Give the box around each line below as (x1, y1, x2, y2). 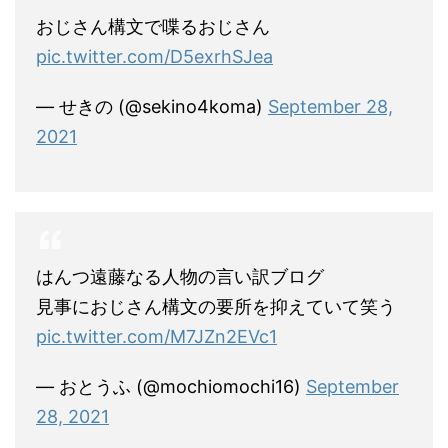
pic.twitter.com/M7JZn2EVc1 (36, 326, 277, 348)
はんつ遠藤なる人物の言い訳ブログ (36, 266, 324, 288)
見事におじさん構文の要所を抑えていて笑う (36, 296, 396, 318)
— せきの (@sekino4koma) (36, 96, 268, 118)
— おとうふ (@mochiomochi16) (36, 376, 306, 398)
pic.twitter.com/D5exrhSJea (36, 46, 273, 68)
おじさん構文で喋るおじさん (36, 16, 270, 38)
